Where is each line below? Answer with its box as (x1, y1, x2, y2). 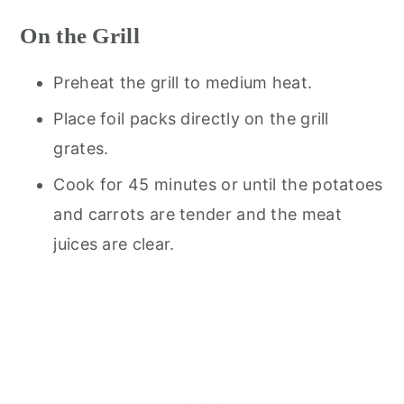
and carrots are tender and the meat (53, 205, 342, 225)
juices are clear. (53, 234, 175, 254)
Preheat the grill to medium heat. (53, 73, 313, 93)
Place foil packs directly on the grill (53, 109, 329, 129)
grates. (53, 139, 109, 159)
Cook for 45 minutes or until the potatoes (53, 175, 383, 195)
